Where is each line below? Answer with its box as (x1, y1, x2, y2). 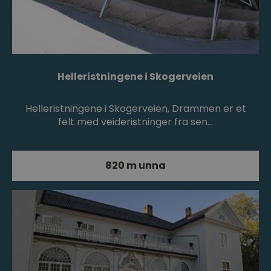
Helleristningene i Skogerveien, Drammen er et (25, 102, 246, 116)
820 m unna (105, 158, 166, 173)
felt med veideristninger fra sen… (58, 115, 213, 129)
